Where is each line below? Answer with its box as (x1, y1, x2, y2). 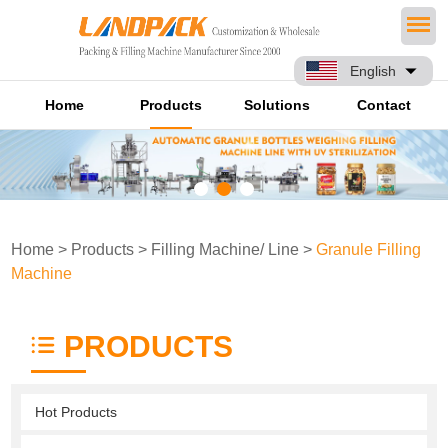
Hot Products (35, 403, 118, 420)
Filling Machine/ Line (151, 240, 300, 258)
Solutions (244, 96, 311, 113)
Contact (356, 96, 411, 113)
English (350, 63, 396, 79)
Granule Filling (316, 240, 422, 258)
